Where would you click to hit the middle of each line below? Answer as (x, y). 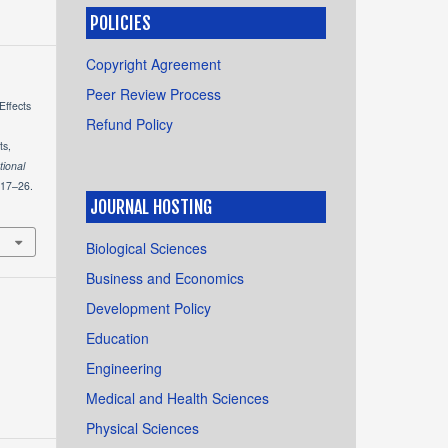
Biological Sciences (146, 247)
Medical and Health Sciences (177, 397)
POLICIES (120, 22)
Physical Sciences (142, 427)
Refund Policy (129, 123)
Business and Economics (165, 277)
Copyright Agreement (153, 63)
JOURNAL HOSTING (151, 206)
